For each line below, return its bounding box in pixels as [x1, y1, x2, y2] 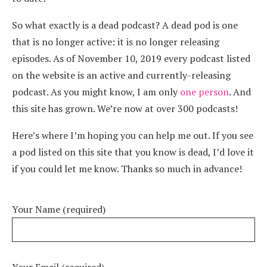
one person [180, 85, 229, 98]
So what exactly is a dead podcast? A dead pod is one [12, 18, 238, 32]
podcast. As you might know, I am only [12, 85, 180, 98]
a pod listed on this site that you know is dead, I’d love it [12, 145, 254, 159]
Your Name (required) [12, 203, 105, 216]
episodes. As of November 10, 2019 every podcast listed [12, 52, 250, 65]
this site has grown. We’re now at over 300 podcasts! [12, 102, 238, 115]
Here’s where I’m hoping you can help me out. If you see [12, 129, 253, 142]
